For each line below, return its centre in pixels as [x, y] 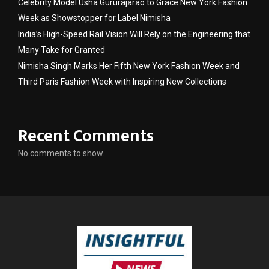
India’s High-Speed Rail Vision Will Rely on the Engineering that [134, 35]
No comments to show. [61, 153]
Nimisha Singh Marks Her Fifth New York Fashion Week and [129, 66]
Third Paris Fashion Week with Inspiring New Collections [122, 82]
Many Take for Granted [62, 50]
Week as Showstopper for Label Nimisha [94, 18]
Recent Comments [86, 136]
